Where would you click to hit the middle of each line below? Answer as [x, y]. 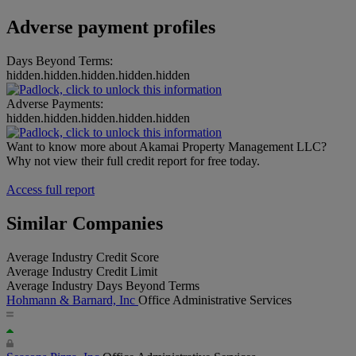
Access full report [50, 190]
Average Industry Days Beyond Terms [103, 285]
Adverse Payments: [55, 104]
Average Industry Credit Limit [82, 271]
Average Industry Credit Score [83, 257]
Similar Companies [85, 224]
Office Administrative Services [215, 300]
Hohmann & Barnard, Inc [72, 300]
